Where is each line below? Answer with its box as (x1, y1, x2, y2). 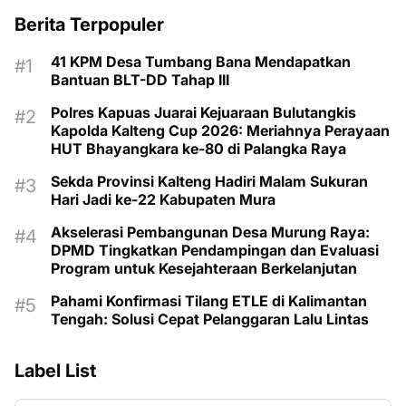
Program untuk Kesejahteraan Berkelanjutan (51, 259, 357, 278)
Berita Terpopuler (14, 14, 164, 36)
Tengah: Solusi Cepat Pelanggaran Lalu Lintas (51, 310, 369, 329)
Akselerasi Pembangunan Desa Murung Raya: (51, 223, 370, 242)
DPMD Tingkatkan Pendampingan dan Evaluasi (51, 241, 379, 260)
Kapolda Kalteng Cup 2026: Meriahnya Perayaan (51, 121, 390, 140)
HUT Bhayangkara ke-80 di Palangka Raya (51, 140, 346, 159)
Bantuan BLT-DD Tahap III (51, 71, 229, 90)
